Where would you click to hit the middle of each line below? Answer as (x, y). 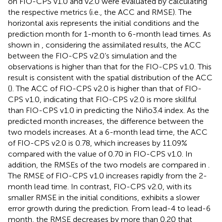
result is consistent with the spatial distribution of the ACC (110, 77)
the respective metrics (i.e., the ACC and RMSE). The (100, 12)
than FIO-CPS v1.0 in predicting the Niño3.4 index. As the (109, 110)
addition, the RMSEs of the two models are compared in (108, 165)
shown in (25, 45)
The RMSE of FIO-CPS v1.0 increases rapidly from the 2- (108, 175)
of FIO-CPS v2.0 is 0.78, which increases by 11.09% (98, 143)
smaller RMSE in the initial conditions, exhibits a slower (104, 197)
